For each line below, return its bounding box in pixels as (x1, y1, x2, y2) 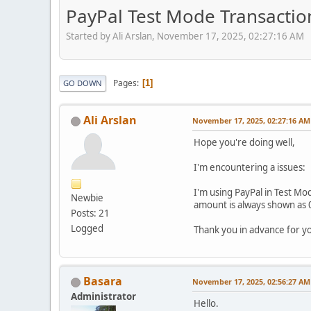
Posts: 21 (71, 207, 110, 220)
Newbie (71, 192, 103, 205)
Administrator (71, 290, 136, 303)
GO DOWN (63, 78, 102, 89)
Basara (83, 274, 122, 289)
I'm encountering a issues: (194, 161, 305, 174)
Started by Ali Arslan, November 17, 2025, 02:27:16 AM (66, 30, 304, 43)
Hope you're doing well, (194, 136, 295, 149)
